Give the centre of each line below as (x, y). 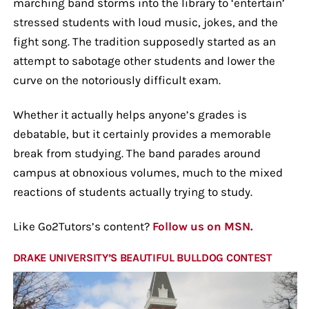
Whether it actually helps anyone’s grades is (130, 114)
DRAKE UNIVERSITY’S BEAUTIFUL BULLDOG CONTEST (142, 257)
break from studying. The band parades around (137, 153)
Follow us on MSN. (202, 226)
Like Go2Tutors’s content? (82, 226)
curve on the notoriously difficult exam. (117, 80)
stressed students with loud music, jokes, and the (145, 22)
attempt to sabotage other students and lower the (144, 60)
